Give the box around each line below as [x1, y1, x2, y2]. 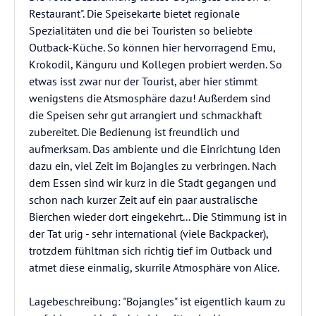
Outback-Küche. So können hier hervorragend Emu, [29, 40, 275, 54]
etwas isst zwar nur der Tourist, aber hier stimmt [29, 74, 257, 88]
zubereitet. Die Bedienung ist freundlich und [29, 125, 240, 139]
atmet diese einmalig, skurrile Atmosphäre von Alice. [29, 260, 279, 274]
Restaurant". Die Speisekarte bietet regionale [29, 6, 240, 20]
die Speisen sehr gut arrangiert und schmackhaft [29, 108, 262, 122]
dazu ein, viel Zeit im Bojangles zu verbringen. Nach [29, 159, 276, 173]
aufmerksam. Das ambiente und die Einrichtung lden [29, 142, 281, 156]
